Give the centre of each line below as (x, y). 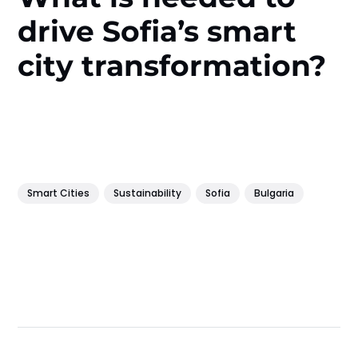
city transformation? (172, 65)
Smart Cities (59, 193)
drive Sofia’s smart (157, 31)
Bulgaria (274, 193)
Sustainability (148, 193)
